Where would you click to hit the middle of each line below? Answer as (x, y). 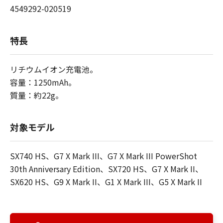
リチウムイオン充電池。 (54, 69)
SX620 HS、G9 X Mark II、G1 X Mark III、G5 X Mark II (106, 182)
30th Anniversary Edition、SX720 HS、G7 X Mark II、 (107, 169)
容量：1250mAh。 (43, 82)
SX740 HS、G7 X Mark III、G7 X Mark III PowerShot (104, 156)
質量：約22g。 (37, 95)
